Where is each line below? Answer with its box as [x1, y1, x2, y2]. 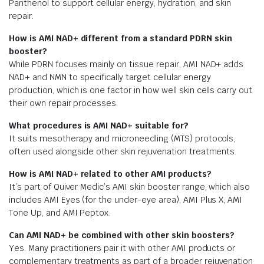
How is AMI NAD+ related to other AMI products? [9, 168, 212, 179]
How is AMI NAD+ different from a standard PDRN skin [9, 32, 232, 44]
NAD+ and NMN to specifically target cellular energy [9, 71, 211, 82]
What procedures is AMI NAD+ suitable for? [9, 120, 189, 131]
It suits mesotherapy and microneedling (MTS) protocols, [9, 133, 236, 144]
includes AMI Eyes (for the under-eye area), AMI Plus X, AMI [9, 194, 243, 205]
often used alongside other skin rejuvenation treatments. [9, 146, 237, 157]
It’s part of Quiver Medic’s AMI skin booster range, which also [9, 181, 250, 192]
